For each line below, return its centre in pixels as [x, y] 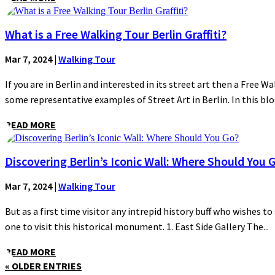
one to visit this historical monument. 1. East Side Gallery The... [137, 227]
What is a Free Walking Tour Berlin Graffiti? [116, 34]
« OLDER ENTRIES [43, 266]
